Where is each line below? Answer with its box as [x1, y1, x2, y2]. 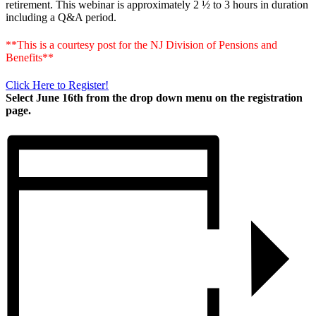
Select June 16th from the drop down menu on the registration [6, 92, 303, 104]
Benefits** [6, 51, 54, 63]
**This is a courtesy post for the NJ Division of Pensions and [6, 38, 277, 51]
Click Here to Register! [6, 79, 109, 92]
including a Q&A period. [6, 11, 116, 23]
